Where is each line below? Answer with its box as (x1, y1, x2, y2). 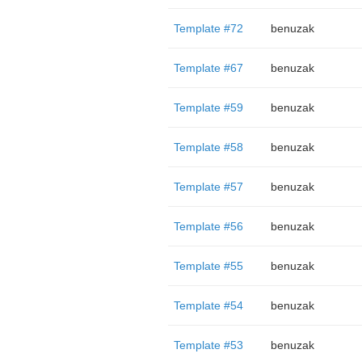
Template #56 (173, 220, 243, 233)
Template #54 (173, 299, 243, 312)
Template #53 (173, 339, 243, 351)
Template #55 (173, 259, 243, 272)
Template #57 (173, 180, 243, 193)
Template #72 (173, 22, 243, 35)
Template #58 (173, 141, 243, 154)
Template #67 (173, 61, 243, 74)
